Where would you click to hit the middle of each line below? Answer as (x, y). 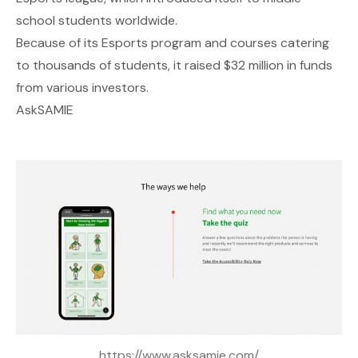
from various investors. (82, 88)
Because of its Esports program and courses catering (173, 43)
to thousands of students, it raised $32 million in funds (174, 66)
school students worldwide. (97, 21)
